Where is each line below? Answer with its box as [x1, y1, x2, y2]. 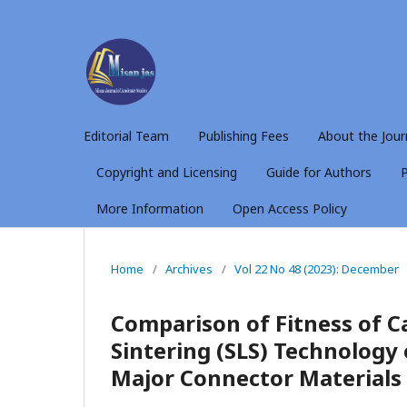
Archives [165, 260, 213, 277]
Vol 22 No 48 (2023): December [234, 260, 399, 277]
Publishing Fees [198, 126, 289, 144]
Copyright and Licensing [96, 163, 237, 181]
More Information [96, 199, 203, 217]
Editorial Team [84, 126, 169, 144]
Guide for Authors [266, 163, 372, 181]
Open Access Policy [233, 199, 347, 217]
